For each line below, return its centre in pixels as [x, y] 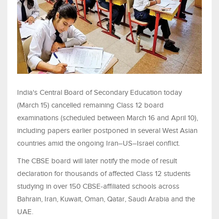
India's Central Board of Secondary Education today [99, 93]
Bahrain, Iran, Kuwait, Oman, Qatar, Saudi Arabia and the [106, 199]
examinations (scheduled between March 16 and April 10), [108, 118]
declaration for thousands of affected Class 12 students [104, 174]
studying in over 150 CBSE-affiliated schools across [98, 186]
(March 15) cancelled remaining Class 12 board [90, 105]
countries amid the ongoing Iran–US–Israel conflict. [99, 143]
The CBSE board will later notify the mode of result [97, 161]
